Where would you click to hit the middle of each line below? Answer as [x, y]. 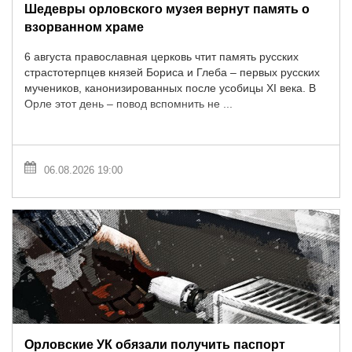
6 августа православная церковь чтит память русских [161, 57]
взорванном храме [84, 26]
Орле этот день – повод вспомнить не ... [128, 104]
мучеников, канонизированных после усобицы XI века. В [170, 88]
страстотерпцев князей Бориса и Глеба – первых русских [172, 73]
